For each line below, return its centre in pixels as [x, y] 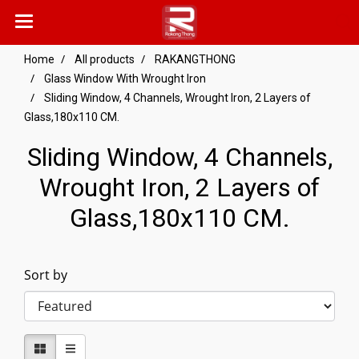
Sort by [50, 275]
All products [105, 59]
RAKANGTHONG [195, 59]
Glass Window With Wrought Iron [125, 79]
